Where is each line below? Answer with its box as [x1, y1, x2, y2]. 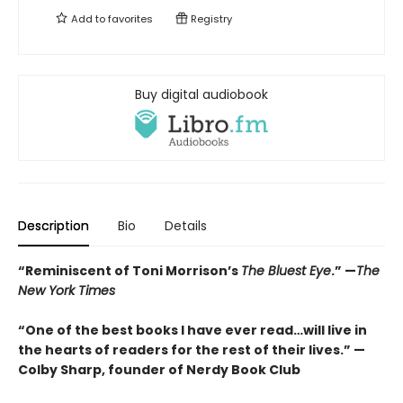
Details [165, 217, 207, 236]
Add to [68, 12, 108, 26]
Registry [188, 12, 232, 26]
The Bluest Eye [241, 262, 331, 281]
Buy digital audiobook [135, 85, 268, 103]
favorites [108, 12, 153, 26]
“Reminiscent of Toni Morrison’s [18, 262, 241, 281]
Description [18, 217, 89, 236]
